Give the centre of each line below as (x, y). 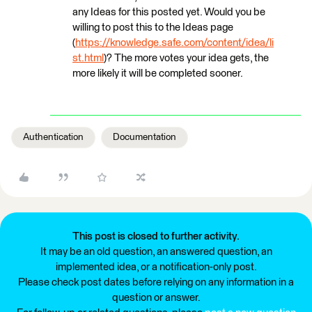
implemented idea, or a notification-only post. (156, 267)
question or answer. (156, 298)
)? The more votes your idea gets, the (186, 58)
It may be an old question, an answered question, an (156, 252)
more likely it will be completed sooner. (158, 73)
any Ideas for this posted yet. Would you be (169, 12)
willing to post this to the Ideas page (153, 28)
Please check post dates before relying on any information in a (156, 282)
